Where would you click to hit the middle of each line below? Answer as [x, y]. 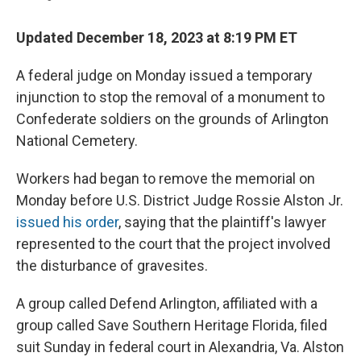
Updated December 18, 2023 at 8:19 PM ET [157, 38]
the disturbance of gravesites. [112, 266]
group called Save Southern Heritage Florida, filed [172, 326]
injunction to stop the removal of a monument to [170, 98]
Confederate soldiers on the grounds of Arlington [172, 119]
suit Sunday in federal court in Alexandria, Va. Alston [180, 347]
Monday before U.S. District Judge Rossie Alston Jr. [180, 201]
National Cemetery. [77, 141]
